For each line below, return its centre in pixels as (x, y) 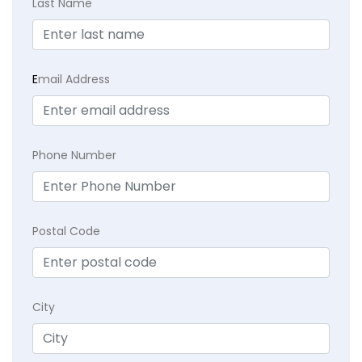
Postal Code (66, 232)
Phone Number (74, 156)
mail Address (74, 80)
